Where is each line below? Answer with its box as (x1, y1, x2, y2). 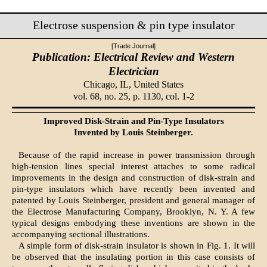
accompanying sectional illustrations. (12, 229, 150, 240)
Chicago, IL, (83, 79, 133, 89)
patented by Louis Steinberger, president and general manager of (12, 195, 255, 206)
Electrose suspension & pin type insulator (32, 18, 235, 32)
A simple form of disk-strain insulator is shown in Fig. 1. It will (18, 241, 255, 251)
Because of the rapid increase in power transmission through (18, 150, 255, 160)
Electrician (108, 64, 159, 77)
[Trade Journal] (111, 42, 156, 49)
